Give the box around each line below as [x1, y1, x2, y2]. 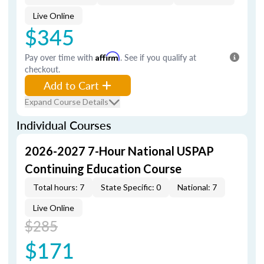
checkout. [25, 63, 60, 75]
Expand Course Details [25, 97, 108, 107]
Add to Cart [44, 78, 99, 93]
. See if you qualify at [120, 51, 196, 63]
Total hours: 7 [33, 182, 84, 192]
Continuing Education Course [25, 161, 181, 176]
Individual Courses [16, 117, 111, 133]
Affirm [95, 51, 120, 61]
